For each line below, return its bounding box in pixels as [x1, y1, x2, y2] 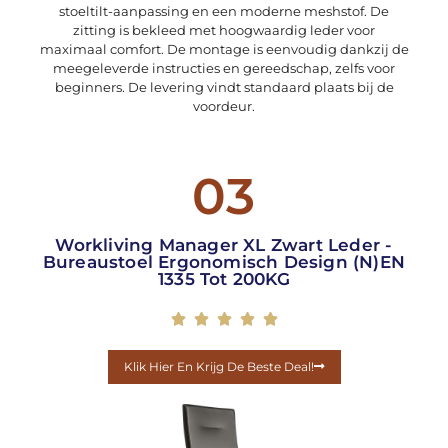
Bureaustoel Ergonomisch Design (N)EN [42, 252, 406, 273]
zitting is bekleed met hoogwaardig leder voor [73, 22, 375, 39]
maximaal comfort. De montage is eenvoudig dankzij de [39, 41, 409, 58]
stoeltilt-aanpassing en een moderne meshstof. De [59, 3, 389, 20]
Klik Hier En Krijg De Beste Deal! [123, 359, 314, 375]
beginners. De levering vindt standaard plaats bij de [54, 79, 394, 96]
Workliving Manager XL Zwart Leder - [55, 235, 393, 256]
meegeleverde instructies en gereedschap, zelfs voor [53, 60, 395, 77]
